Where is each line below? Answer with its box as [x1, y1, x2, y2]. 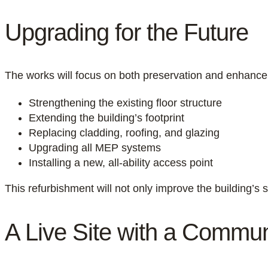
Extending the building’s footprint [29, 112, 184, 124]
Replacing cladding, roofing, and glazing [29, 127, 220, 139]
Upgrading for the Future [5, 19, 248, 45]
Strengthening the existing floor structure [29, 97, 222, 109]
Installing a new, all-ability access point [29, 157, 213, 169]
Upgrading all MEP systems [29, 142, 161, 154]
